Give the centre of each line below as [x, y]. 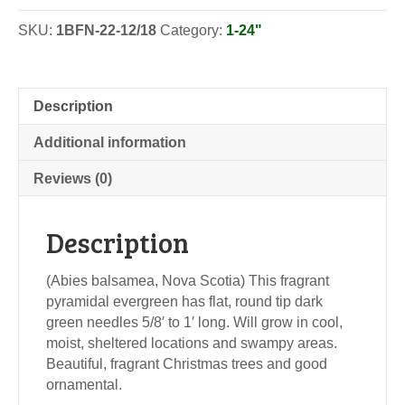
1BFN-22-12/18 [106, 30]
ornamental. [84, 384]
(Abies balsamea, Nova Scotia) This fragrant [188, 280]
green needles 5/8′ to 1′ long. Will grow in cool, [194, 322]
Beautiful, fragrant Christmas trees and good [187, 363]
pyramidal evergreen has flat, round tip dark [184, 301]
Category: [193, 30]
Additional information [110, 142]
